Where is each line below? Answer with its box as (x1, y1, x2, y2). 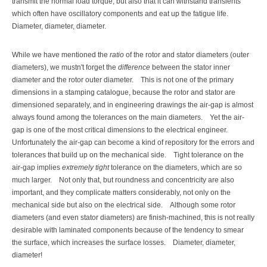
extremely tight (62, 163, 109, 172)
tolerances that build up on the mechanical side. (12, 150, 166, 159)
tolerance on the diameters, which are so (109, 163, 242, 172)
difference (118, 63, 150, 72)
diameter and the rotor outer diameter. (12, 75, 133, 84)
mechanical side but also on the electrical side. (12, 200, 163, 209)
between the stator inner (150, 63, 230, 72)
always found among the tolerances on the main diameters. (12, 113, 203, 122)
